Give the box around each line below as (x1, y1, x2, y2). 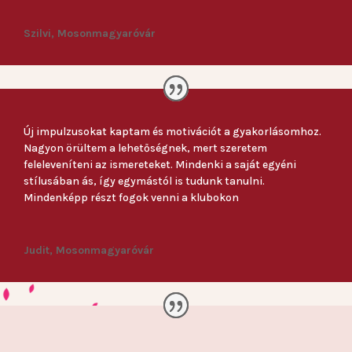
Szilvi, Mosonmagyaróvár (24, 26, 156, 40)
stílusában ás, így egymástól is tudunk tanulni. (24, 174, 265, 189)
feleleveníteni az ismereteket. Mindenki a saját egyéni (24, 158, 296, 172)
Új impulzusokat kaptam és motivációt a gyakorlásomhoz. (24, 125, 321, 139)
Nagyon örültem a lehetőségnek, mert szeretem (24, 141, 267, 156)
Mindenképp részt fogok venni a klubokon (24, 191, 239, 205)
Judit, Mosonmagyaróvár (24, 244, 154, 258)
